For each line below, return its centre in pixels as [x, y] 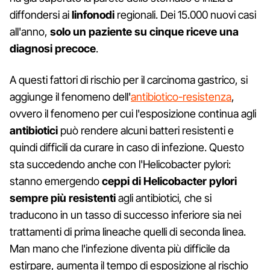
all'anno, [30, 31]
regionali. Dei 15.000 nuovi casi [187, 14]
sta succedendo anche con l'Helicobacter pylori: [120, 164]
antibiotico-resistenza [181, 96]
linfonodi [94, 14]
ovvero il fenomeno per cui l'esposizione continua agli [133, 113]
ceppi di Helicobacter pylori [169, 181]
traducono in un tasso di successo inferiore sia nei [125, 215]
